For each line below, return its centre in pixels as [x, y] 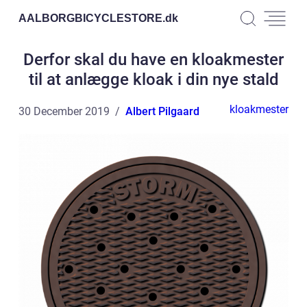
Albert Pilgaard [162, 111]
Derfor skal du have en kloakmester [153, 60]
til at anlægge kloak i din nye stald [153, 79]
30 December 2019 [64, 111]
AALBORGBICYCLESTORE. [92, 18]
